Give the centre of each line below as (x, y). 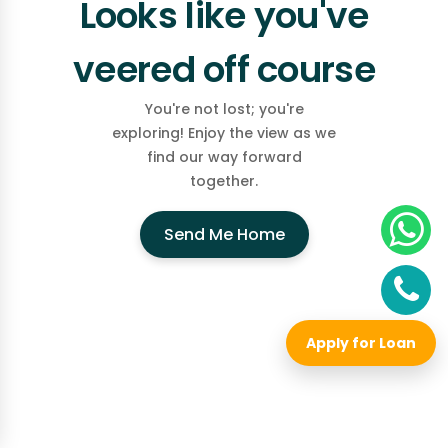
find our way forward (224, 157)
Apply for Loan (361, 342)
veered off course (224, 70)
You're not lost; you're (224, 109)
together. (224, 181)
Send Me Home (224, 235)
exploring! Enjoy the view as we (224, 133)
